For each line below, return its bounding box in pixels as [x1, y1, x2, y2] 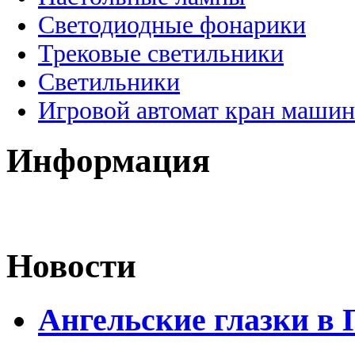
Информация [6, 141, 210, 179]
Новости [6, 247, 136, 285]
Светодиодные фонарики [38, 10, 306, 39]
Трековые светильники [38, 39, 284, 67]
